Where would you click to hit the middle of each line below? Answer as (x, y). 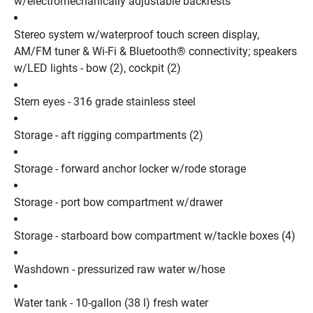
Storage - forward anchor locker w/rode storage (130, 168)
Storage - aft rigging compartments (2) (109, 135)
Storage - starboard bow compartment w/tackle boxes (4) (155, 235)
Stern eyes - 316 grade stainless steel (105, 101)
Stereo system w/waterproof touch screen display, (137, 34)
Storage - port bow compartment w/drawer (118, 202)
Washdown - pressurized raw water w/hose (119, 269)
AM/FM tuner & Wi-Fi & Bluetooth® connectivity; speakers (155, 51)
